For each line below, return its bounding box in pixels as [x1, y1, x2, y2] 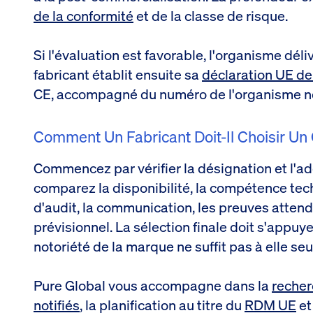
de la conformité [34, 6, 133, 25]
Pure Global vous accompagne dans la [34, 275, 272, 295]
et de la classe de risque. [133, 6, 288, 25]
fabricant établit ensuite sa [34, 64, 202, 84]
